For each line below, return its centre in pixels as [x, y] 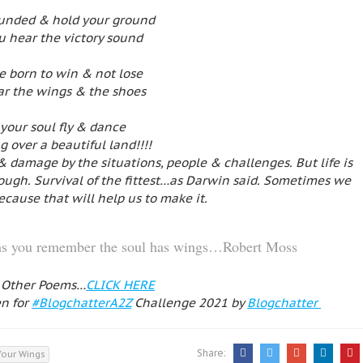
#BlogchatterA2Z [81, 303]
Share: [213, 353]
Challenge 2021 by [189, 303]
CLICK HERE [120, 285]
